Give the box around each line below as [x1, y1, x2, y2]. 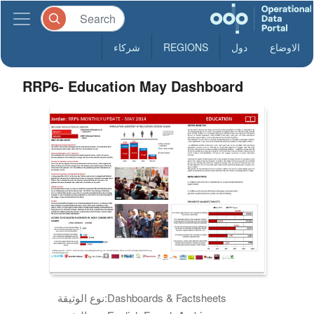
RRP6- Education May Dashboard [22, 76, 244, 96]
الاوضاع [270, 40, 300, 54]
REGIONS [163, 40, 208, 54]
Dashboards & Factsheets [107, 289, 227, 305]
